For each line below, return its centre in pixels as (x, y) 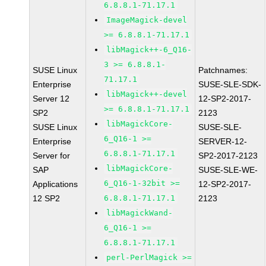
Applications (56, 184)
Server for (52, 156)
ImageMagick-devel (147, 20)
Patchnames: (223, 70)
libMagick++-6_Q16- (149, 50)
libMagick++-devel (147, 94)
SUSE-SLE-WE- (228, 170)
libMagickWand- (140, 213)
